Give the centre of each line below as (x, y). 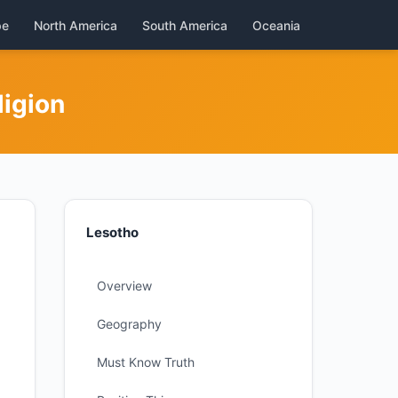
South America (185, 25)
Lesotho (112, 232)
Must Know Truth (146, 362)
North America (76, 25)
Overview (124, 286)
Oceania (276, 25)
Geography (129, 324)
